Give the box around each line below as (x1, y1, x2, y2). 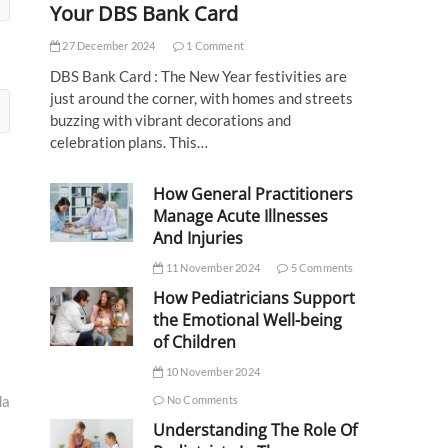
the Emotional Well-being (153, 308, 343, 331)
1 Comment (184, 38, 245, 52)
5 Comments (288, 260, 354, 274)
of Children (153, 330, 237, 353)
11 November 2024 (163, 260, 260, 274)
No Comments (164, 392, 238, 406)
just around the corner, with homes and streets (50, 88, 353, 107)
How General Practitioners (153, 182, 354, 205)
